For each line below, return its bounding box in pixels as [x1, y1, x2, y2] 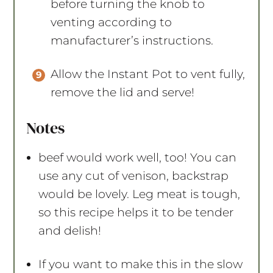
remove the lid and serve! [51, 85, 195, 99]
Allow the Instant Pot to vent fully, [51, 66, 246, 81]
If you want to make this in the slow [38, 257, 243, 271]
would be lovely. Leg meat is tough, [38, 186, 241, 201]
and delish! [38, 223, 102, 238]
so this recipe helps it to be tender [38, 205, 234, 219]
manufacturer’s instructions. [51, 33, 214, 48]
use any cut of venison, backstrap [38, 168, 229, 183]
